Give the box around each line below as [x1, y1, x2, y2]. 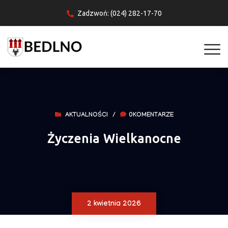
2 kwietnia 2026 [87, 201, 141, 209]
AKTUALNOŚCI [65, 112, 108, 120]
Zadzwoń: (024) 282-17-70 [77, 9, 162, 18]
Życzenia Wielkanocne [47, 132, 181, 146]
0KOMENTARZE [128, 112, 174, 120]
